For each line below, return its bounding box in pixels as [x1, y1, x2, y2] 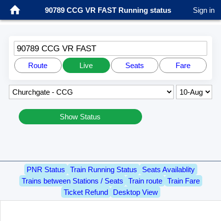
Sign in [193, 5, 215, 14]
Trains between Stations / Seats [21, 177, 123, 185]
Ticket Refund [63, 188, 108, 197]
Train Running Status [70, 165, 137, 174]
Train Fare [167, 177, 200, 185]
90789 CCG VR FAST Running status [45, 5, 171, 14]
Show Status [60, 112, 101, 121]
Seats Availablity [142, 165, 195, 174]
